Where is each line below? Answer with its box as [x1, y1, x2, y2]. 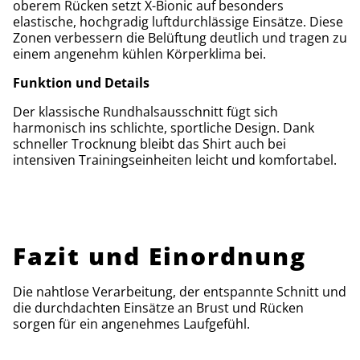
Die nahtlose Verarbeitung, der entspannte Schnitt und [13, 283, 346, 301]
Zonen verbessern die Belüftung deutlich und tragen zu [13, 29, 347, 47]
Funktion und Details [13, 74, 149, 92]
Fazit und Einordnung [13, 239, 306, 272]
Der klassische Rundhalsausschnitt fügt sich [13, 103, 278, 121]
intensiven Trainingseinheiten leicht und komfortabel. [13, 151, 337, 169]
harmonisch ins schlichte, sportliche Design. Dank [13, 119, 314, 137]
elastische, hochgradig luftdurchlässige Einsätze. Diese [13, 13, 343, 31]
